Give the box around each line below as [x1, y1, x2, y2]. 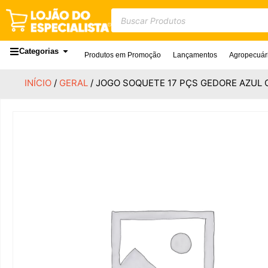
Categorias [19, 47, 59, 56]
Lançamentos [173, 51, 217, 59]
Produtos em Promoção [84, 51, 161, 59]
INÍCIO [25, 77, 51, 89]
